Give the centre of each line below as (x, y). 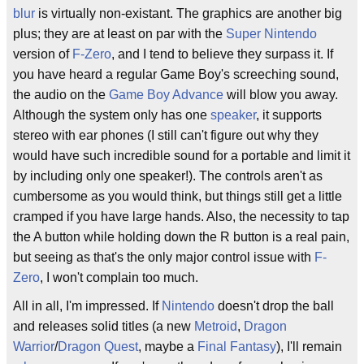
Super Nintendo (271, 34)
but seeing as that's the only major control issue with (164, 257)
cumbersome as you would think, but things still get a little (178, 196)
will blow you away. (281, 95)
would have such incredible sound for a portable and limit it (182, 156)
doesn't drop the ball (274, 306)
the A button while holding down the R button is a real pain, (181, 237)
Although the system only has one (112, 115)
